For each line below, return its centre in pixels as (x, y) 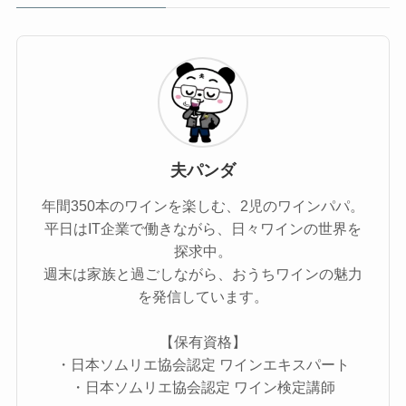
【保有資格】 (203, 342)
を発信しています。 (203, 296)
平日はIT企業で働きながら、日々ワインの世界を (203, 228)
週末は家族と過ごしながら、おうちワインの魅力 (203, 274)
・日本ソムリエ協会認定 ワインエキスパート (203, 364)
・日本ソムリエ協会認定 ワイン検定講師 (203, 387)
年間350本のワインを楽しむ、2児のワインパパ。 (203, 206)
